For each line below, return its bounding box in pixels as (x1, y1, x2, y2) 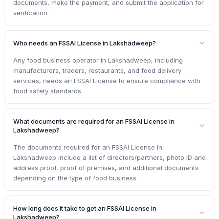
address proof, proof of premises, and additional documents (13, 164, 198, 172)
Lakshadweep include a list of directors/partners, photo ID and (13, 153, 206, 162)
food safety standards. (13, 87, 83, 95)
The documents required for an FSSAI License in (13, 143, 162, 152)
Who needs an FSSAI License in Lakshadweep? (13, 39, 156, 47)
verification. (13, 9, 49, 17)
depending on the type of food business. (13, 174, 138, 182)
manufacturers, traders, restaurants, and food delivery (13, 66, 181, 75)
